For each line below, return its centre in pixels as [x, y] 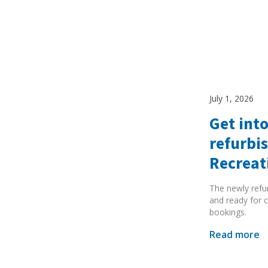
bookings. [228, 212]
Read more [235, 234]
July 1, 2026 [232, 98]
